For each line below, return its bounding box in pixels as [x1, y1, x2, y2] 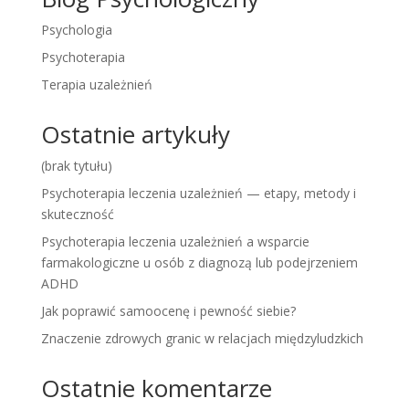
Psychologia [40, 20, 112, 38]
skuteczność [40, 204, 114, 223]
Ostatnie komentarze [40, 371, 272, 404]
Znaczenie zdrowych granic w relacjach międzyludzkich [40, 329, 363, 347]
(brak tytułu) [40, 156, 112, 174]
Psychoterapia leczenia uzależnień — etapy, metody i [40, 184, 356, 202]
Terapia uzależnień [40, 75, 152, 93]
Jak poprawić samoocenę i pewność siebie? [40, 301, 296, 320]
